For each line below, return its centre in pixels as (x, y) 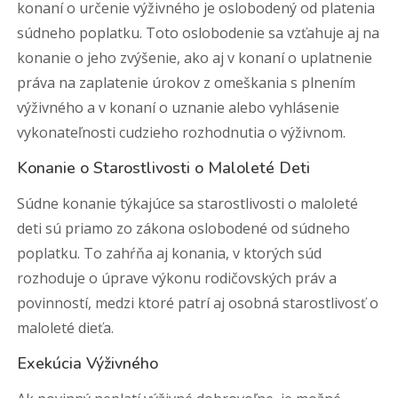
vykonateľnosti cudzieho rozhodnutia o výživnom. (182, 132)
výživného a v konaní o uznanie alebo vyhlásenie (179, 107)
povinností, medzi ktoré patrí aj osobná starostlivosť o (198, 303)
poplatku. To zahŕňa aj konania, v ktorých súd (170, 253)
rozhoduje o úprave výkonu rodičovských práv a (177, 278)
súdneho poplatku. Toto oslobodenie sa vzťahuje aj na (199, 33)
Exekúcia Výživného (88, 363)
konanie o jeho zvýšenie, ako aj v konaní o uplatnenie (195, 58)
